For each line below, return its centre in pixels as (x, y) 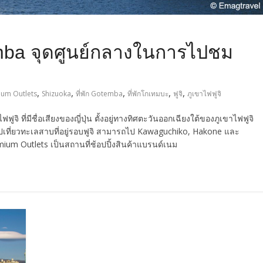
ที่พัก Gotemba (99, 94)
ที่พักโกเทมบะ (148, 94)
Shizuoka (56, 94)
